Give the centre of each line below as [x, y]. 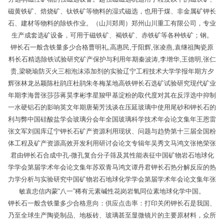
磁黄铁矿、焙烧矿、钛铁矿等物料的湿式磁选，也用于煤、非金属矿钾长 [112, 11]
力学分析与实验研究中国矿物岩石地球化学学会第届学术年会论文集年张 [112, 179]
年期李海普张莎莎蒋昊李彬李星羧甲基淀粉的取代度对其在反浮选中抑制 [112, 95]
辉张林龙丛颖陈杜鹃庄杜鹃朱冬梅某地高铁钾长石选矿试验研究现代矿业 [112, 83]
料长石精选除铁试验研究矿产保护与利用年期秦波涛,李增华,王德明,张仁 [112, 59]
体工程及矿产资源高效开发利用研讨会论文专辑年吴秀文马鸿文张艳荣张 [112, 143]
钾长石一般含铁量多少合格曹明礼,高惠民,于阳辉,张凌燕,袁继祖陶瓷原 [112, 47]
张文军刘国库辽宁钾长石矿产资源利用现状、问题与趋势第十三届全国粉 [112, 131]
